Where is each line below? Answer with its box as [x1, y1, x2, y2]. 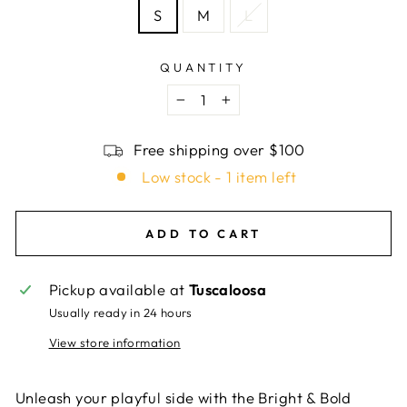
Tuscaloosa [188, 280, 266, 299]
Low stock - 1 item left [142, 167, 297, 186]
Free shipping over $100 [134, 140, 305, 159]
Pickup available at [48, 280, 189, 299]
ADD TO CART [145, 226, 262, 241]
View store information [48, 335, 181, 350]
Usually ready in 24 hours [48, 305, 193, 320]
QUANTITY [159, 60, 248, 74]
